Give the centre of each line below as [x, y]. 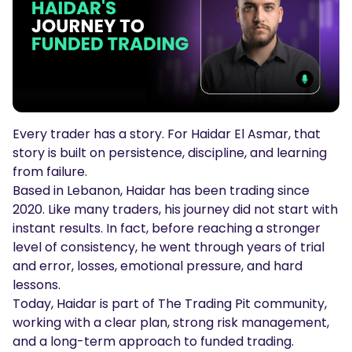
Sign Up [108, 33]
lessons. [37, 284]
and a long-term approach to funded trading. [153, 341]
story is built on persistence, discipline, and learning [170, 152]
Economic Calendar [99, 110]
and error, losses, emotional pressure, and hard [158, 266]
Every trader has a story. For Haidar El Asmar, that [167, 134]
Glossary [64, 48]
